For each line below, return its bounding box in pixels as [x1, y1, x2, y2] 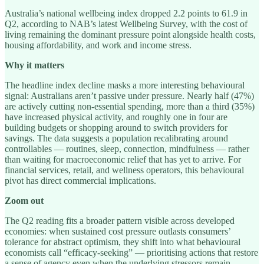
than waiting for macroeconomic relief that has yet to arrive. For [5, 154, 241, 164]
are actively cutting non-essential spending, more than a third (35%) [5, 101, 255, 111]
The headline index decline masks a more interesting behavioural [5, 80, 245, 90]
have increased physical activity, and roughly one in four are [5, 111, 227, 122]
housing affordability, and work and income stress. [5, 39, 192, 50]
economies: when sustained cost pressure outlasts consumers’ [5, 226, 230, 236]
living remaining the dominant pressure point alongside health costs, [5, 29, 256, 39]
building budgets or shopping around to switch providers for [5, 122, 227, 133]
